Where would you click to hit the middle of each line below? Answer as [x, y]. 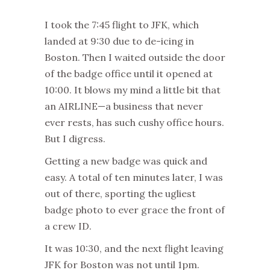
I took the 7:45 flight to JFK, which [122, 24]
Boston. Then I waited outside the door [135, 57]
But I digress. [75, 138]
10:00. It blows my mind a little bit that [133, 89]
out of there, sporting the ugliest [120, 193]
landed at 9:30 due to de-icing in [119, 41]
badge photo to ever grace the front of [135, 209]
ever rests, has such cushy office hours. [134, 122]
